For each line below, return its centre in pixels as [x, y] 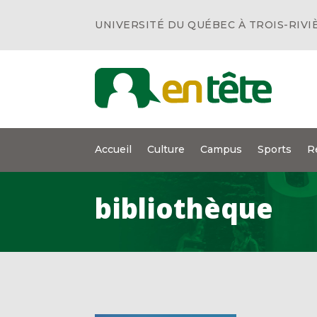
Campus [221, 149]
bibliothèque [184, 208]
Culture [166, 149]
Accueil [114, 149]
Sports [275, 149]
